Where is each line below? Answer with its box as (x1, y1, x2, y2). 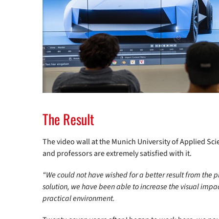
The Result (43, 109, 94, 129)
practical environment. (43, 193, 115, 204)
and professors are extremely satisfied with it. (43, 148, 192, 159)
